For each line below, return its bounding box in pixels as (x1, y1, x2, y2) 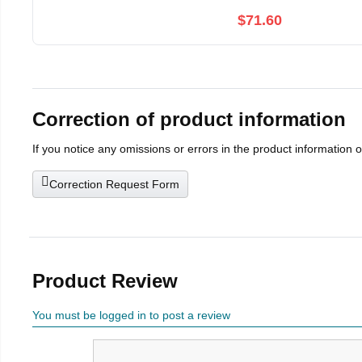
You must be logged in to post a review (32, 309, 230, 322)
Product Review (32, 270, 178, 293)
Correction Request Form (49, 178, 179, 192)
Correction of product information (32, 108, 346, 131)
